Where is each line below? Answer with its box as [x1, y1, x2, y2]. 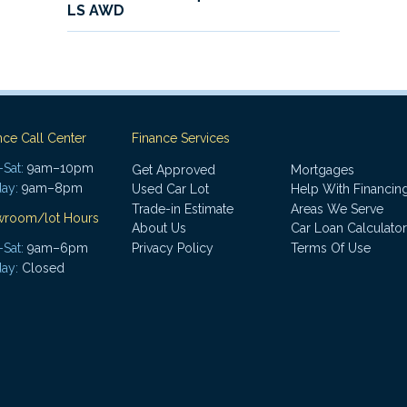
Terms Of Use [291, 241, 371, 256]
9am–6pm [24, 240, 88, 255]
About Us [132, 221, 186, 236]
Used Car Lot [132, 182, 209, 197]
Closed [18, 260, 65, 275]
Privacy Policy [132, 241, 213, 256]
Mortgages [291, 162, 354, 177]
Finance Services [132, 130, 230, 145]
